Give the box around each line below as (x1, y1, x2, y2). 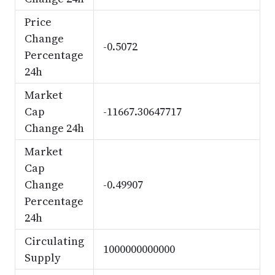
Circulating (24, 233, 84, 249)
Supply (24, 250, 61, 265)
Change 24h (24, 120, 84, 136)
